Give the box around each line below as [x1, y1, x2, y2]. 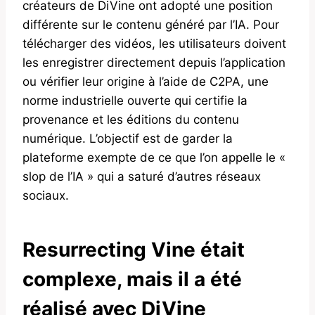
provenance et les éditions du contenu [22, 112, 239, 127]
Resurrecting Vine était [22, 238, 245, 262]
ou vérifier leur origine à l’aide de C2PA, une [22, 75, 269, 89]
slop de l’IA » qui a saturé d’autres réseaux [22, 169, 261, 184]
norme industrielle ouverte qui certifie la [22, 94, 247, 108]
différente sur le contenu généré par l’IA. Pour [22, 18, 279, 32]
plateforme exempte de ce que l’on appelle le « [22, 150, 285, 165]
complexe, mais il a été [22, 267, 242, 292]
